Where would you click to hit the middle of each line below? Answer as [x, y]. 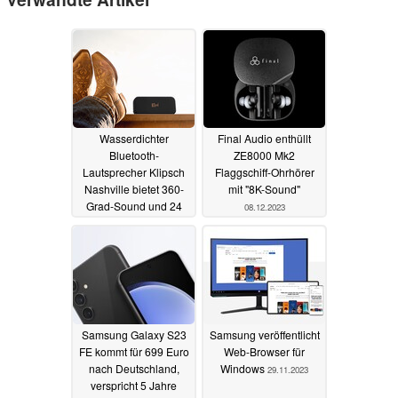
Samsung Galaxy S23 [134, 334]
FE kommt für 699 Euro [134, 351]
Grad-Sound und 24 [134, 205]
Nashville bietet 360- [134, 188]
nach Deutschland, [134, 368]
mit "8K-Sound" [264, 188]
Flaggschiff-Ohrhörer [264, 171]
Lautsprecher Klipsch [134, 171]
